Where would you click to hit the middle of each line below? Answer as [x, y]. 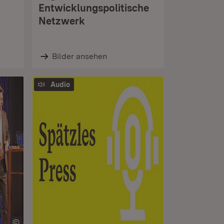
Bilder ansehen [79, 56]
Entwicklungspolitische [94, 8]
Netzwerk [62, 21]
